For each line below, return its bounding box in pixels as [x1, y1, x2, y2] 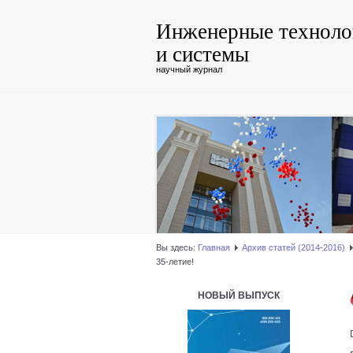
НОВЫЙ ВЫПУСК [198, 290, 280, 301]
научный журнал [156, 65, 222, 74]
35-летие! [156, 257, 194, 266]
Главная [198, 243, 230, 252]
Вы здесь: [156, 243, 198, 252]
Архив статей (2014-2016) [242, 243, 345, 252]
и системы [156, 39, 249, 68]
